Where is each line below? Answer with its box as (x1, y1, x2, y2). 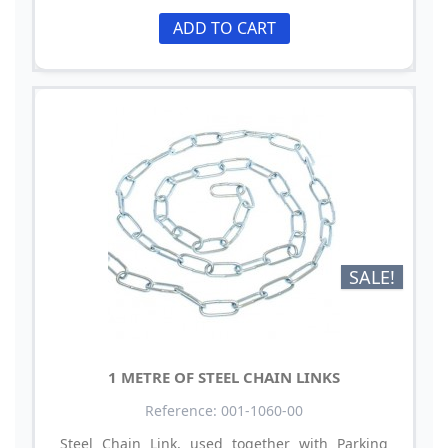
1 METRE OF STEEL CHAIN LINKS (108, 366, 340, 387)
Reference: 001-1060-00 (145, 400, 303, 420)
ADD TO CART (172, 16, 276, 39)
